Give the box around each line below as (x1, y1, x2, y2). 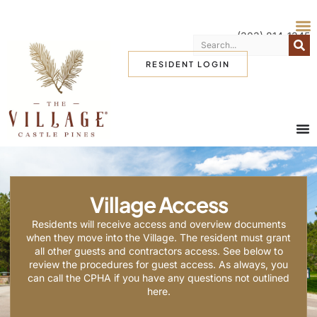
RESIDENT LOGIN (146, 59, 231, 69)
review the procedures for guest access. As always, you (29, 258, 288, 271)
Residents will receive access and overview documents (31, 218, 286, 231)
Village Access (89, 191, 228, 219)
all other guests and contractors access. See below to (34, 245, 283, 258)
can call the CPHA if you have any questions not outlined (28, 272, 289, 284)
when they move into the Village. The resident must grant (26, 231, 291, 244)
